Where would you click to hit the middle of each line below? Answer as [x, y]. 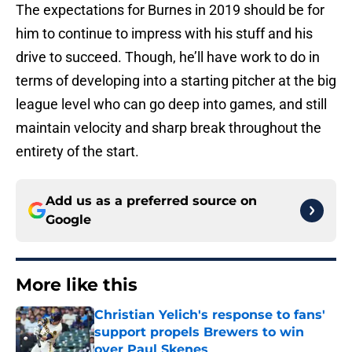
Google [68, 220]
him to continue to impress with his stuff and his [164, 34]
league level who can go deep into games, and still [171, 104]
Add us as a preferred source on [151, 201]
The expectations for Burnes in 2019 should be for [170, 10]
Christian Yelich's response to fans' [210, 315]
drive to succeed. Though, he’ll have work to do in [168, 57]
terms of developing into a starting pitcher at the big [176, 81]
